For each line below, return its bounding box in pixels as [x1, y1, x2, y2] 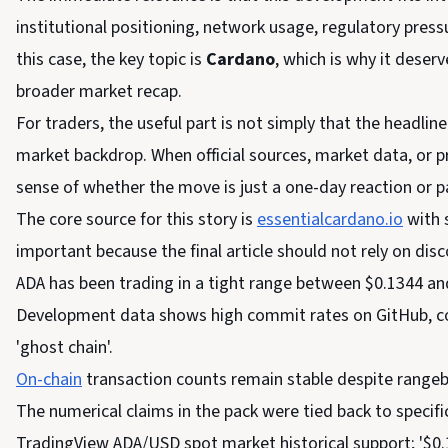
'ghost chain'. [16, 335, 113, 360]
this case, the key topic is [16, 47, 206, 72]
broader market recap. [16, 79, 182, 104]
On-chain [16, 367, 82, 392]
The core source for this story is [16, 207, 257, 232]
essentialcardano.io [257, 207, 403, 232]
